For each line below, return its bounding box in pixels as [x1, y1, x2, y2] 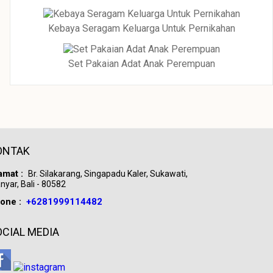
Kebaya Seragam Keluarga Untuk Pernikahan [48, 23, 235, 34]
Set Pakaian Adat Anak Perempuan [68, 58, 215, 69]
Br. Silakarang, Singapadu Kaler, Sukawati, [28, 169, 188, 179]
